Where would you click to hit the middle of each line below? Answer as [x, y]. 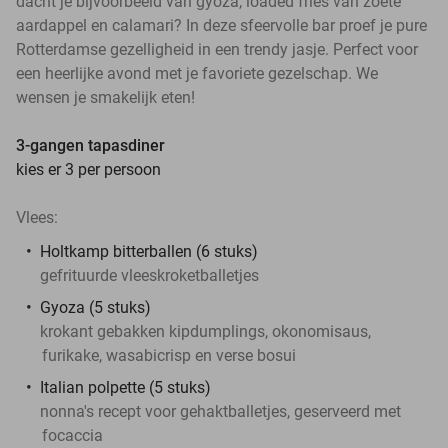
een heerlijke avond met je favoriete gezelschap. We [197, 73]
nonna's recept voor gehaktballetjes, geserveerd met [220, 411]
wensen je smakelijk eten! [107, 97]
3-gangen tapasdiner [90, 145]
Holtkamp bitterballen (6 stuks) [149, 251]
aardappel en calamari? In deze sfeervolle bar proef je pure [221, 25]
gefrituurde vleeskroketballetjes [149, 275]
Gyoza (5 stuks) [95, 307]
